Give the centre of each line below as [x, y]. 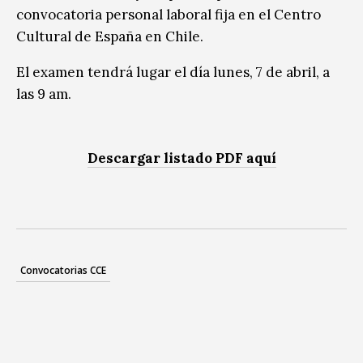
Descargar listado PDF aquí [181, 158]
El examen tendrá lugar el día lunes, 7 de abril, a [173, 72]
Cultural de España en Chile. [110, 36]
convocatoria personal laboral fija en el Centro [169, 14]
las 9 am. [44, 94]
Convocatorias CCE [63, 270]
